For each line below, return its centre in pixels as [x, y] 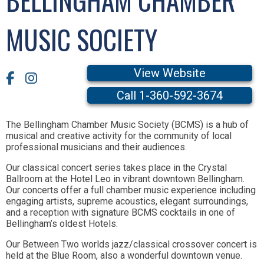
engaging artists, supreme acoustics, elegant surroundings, [127, 201]
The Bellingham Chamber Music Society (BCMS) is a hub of [127, 125]
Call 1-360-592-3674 [170, 95]
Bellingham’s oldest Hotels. [63, 224]
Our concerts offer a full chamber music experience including [131, 190]
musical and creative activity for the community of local [119, 136]
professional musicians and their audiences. [98, 147]
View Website [170, 73]
